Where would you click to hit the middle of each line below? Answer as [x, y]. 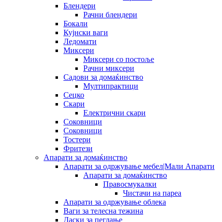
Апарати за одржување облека [115, 202]
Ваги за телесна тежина [103, 211]
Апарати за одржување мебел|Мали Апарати [139, 166]
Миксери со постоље [119, 59]
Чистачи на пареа [152, 193]
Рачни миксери [109, 68]
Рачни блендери [110, 14]
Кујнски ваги [86, 32]
